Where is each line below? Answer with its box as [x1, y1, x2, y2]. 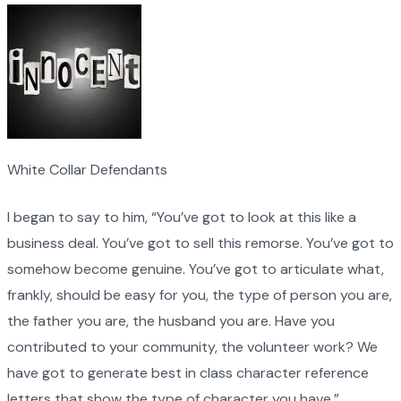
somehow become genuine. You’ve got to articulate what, [7, 259, 384, 278]
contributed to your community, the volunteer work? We [7, 337, 378, 356]
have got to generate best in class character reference [7, 363, 369, 382]
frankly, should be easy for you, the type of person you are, [7, 285, 392, 304]
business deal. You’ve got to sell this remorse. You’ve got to [7, 233, 394, 252]
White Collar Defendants [7, 159, 167, 179]
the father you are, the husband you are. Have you [7, 311, 335, 330]
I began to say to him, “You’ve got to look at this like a [7, 207, 356, 226]
